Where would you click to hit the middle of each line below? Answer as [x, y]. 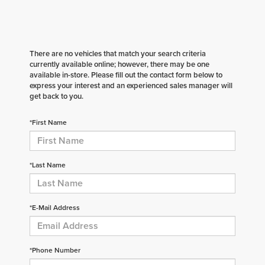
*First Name [48, 122]
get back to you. [56, 96]
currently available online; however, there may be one [119, 64]
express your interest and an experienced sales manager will [131, 85]
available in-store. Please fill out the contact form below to [126, 75]
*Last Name [48, 164]
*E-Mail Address [55, 207]
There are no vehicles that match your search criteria [118, 53]
